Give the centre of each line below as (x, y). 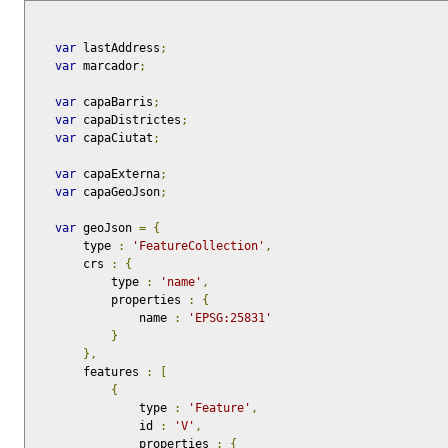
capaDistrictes (128, 120)
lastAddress (118, 48)
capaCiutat (114, 138)
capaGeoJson (118, 192)
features (114, 372)
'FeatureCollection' (198, 246)
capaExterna (118, 174)
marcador (107, 66)
